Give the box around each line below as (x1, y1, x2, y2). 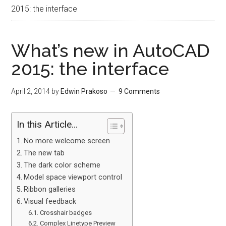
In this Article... (17, 119, 78, 131)
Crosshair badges (39, 209, 92, 216)
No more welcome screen (24, 137, 110, 145)
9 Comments (119, 87, 160, 95)
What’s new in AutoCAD (11, 40, 210, 61)
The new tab (24, 149, 65, 157)
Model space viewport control (24, 173, 123, 182)
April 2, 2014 (11, 87, 50, 95)
